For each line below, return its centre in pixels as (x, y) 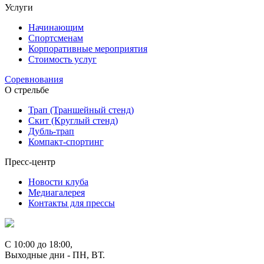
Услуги (19, 7)
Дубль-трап (51, 131)
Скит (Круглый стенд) (73, 120)
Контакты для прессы (72, 203)
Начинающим (56, 27)
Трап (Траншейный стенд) (81, 110)
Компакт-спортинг (66, 141)
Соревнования (34, 79)
